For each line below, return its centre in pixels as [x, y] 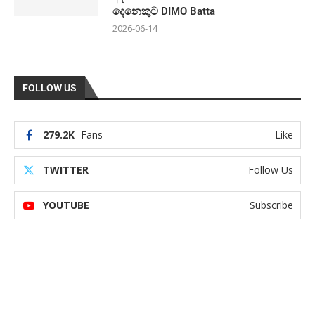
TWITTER [66, 170]
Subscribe [271, 205]
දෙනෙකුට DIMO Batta [165, 11]
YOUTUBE [66, 205]
